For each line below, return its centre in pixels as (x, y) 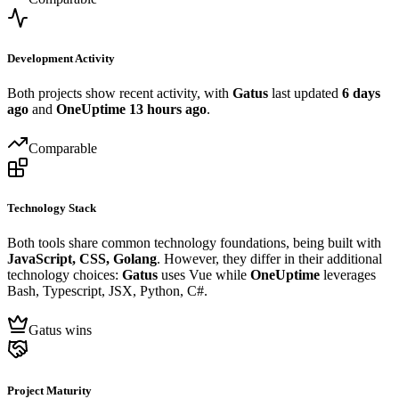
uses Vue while (204, 275)
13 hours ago (168, 110)
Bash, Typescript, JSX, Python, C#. (107, 291)
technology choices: (65, 275)
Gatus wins (60, 330)
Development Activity (61, 58)
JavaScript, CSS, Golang (82, 259)
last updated (305, 94)
